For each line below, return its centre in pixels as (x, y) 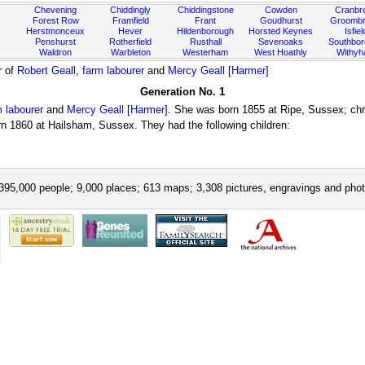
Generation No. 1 (182, 92)
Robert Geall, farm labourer (81, 70)
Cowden (281, 10)
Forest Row (55, 20)
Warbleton (130, 52)
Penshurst (56, 42)
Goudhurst (281, 20)
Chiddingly (131, 10)
